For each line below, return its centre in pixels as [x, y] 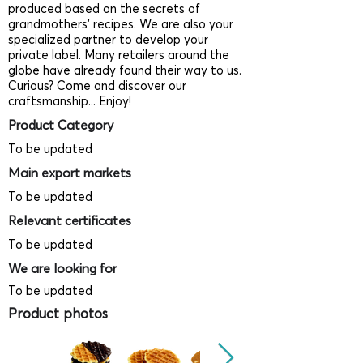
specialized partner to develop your [108, 39]
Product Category [61, 125]
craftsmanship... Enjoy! [70, 101]
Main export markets [70, 173]
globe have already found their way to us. [125, 70]
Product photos [58, 313]
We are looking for [62, 268]
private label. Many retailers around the [119, 55]
